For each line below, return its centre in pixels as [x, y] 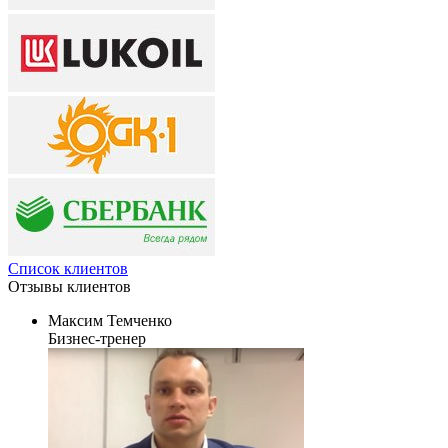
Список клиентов [68, 268]
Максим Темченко [110, 320]
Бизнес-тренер [97, 338]
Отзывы [37, 286]
